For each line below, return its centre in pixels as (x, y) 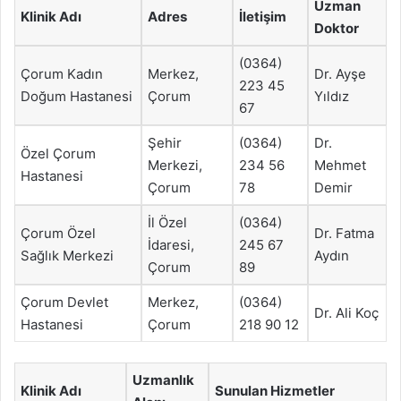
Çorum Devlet (64, 302)
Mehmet (340, 165)
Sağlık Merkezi (67, 256)
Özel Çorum (58, 154)
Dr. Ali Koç (346, 313)
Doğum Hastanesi (77, 96)
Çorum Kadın (62, 74)
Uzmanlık (163, 380)
